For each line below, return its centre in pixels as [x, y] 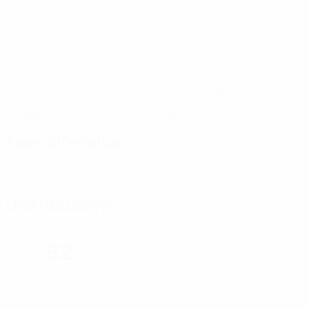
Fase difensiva [62, 142]
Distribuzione [60, 205]
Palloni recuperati [50, 61]
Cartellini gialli [41, 116]
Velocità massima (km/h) [69, 88]
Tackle [179, 33]
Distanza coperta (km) [219, 88]
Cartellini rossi [199, 116]
